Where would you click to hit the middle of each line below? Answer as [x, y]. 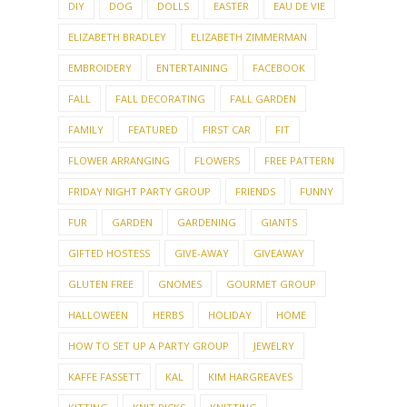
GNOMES [180, 284]
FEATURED [153, 130]
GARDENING [207, 223]
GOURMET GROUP [271, 284]
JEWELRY [274, 346]
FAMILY [86, 130]
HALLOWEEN [98, 315]
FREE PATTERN [299, 161]
